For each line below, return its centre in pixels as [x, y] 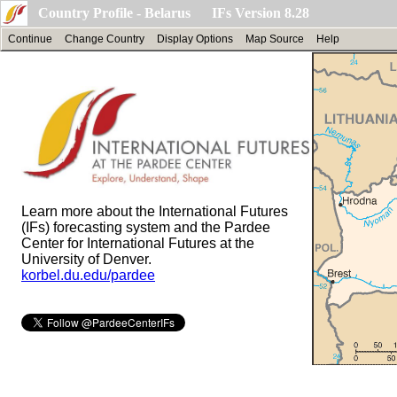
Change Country [105, 39]
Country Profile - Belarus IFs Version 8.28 [174, 13]
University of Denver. [86, 259]
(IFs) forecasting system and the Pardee [146, 227]
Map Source [275, 39]
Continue [30, 39]
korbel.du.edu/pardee [88, 275]
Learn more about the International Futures [155, 211]
